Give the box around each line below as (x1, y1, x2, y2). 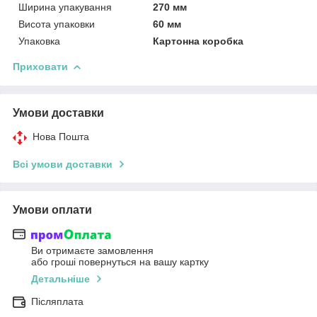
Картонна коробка (153, 35, 244, 47)
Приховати (13, 60, 68, 72)
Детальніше (31, 273, 90, 285)
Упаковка (18, 35, 60, 47)
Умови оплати (13, 203, 92, 216)
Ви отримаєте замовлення (31, 245, 154, 257)
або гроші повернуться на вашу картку (31, 256, 209, 268)
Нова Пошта (33, 130, 89, 142)
